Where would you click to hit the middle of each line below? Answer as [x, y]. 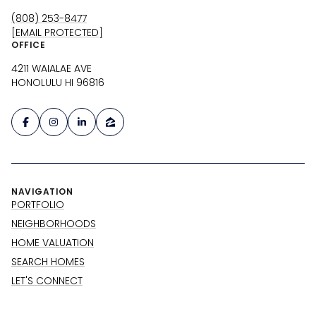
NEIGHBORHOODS [54, 224]
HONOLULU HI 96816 [58, 82]
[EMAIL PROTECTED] [57, 32]
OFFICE [28, 44]
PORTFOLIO [38, 205]
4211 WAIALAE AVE [51, 68]
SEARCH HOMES [48, 262]
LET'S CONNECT [47, 281]
